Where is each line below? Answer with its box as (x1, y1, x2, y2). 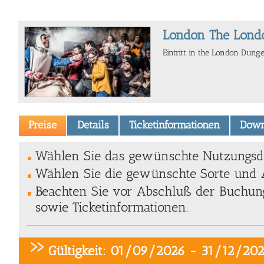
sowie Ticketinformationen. (35, 199, 188, 215)
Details (77, 118, 109, 132)
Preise (28, 118, 57, 132)
